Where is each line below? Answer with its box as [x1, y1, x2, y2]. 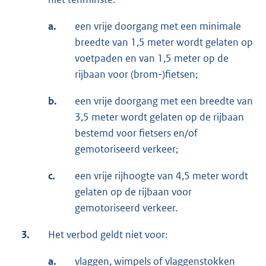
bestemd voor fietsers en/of [75, 126, 198, 140]
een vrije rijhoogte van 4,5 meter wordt [75, 169, 248, 183]
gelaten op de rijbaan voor [75, 185, 192, 199]
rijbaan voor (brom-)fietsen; [75, 68, 198, 81]
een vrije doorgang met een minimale [75, 20, 241, 33]
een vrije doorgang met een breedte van [75, 94, 253, 108]
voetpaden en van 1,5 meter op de [75, 52, 229, 65]
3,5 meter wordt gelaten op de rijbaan [75, 110, 244, 124]
